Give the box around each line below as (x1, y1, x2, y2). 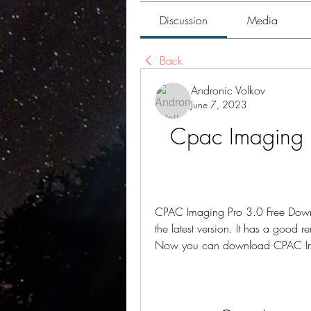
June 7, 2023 (191, 98, 247, 111)
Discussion (160, 12, 208, 28)
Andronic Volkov (191, 83, 265, 98)
